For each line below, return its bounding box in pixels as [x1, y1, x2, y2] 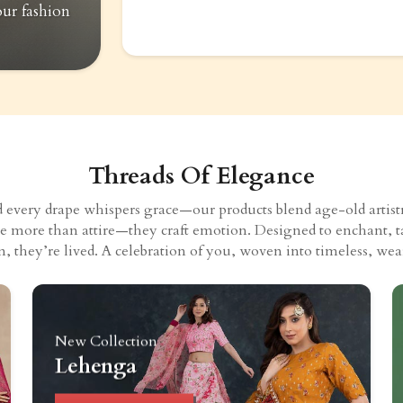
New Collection [55, 331, 157, 352]
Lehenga [55, 352, 137, 381]
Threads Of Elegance [88, 160, 315, 193]
